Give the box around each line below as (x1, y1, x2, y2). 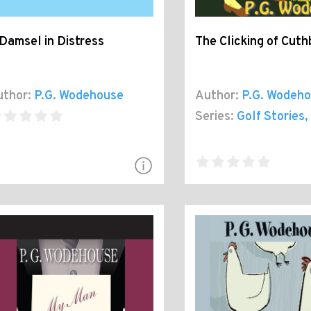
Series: (194, 109, 234, 126)
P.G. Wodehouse (34, 88, 124, 105)
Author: (194, 88, 239, 105)
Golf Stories (236, 109, 305, 126)
